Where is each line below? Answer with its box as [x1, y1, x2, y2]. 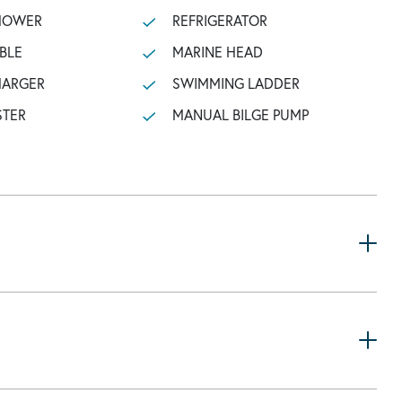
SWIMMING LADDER [171, 74, 300, 92]
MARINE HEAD [171, 42, 263, 61]
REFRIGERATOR [171, 11, 267, 30]
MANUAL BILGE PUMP [171, 105, 309, 124]
